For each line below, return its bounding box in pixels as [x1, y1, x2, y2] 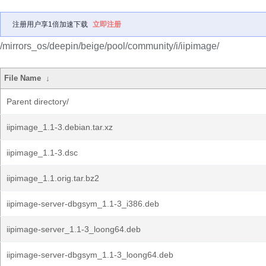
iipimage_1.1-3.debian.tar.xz [7, 122, 113, 132]
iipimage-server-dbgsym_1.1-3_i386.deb [7, 199, 159, 208]
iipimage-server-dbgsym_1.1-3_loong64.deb [7, 250, 173, 259]
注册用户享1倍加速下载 [12, 20, 88, 28]
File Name [4, 74, 42, 83]
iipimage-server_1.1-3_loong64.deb [7, 224, 141, 234]
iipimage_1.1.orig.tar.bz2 [7, 173, 99, 183]
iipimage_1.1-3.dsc [7, 148, 78, 157]
